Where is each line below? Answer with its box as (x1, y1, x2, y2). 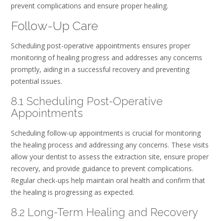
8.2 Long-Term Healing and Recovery (11, 205, 198, 219)
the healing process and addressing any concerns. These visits (11, 140, 209, 150)
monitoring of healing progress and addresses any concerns (11, 53, 202, 63)
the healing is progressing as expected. (11, 187, 134, 197)
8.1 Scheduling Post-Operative (11, 94, 163, 108)
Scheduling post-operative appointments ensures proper (11, 41, 190, 51)
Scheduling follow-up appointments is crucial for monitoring (11, 128, 201, 138)
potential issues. (11, 76, 62, 86)
